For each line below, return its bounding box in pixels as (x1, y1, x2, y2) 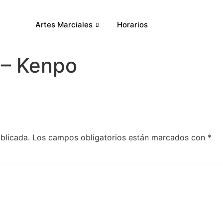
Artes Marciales (35, 20, 93, 29)
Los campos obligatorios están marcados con (32, 132, 208, 143)
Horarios (116, 20, 148, 29)
